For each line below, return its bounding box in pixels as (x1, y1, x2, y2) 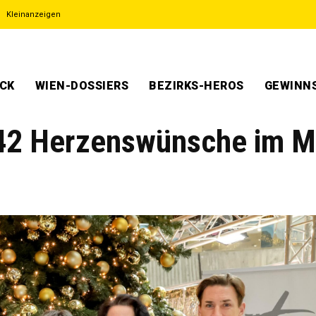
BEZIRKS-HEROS (149, 79, 244, 92)
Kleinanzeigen (6, 10, 61, 19)
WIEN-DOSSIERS (35, 79, 128, 92)
